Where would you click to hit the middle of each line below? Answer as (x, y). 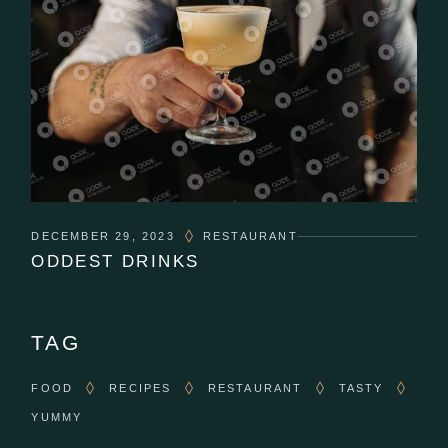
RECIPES (140, 388)
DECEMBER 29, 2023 (103, 236)
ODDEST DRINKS (115, 262)
